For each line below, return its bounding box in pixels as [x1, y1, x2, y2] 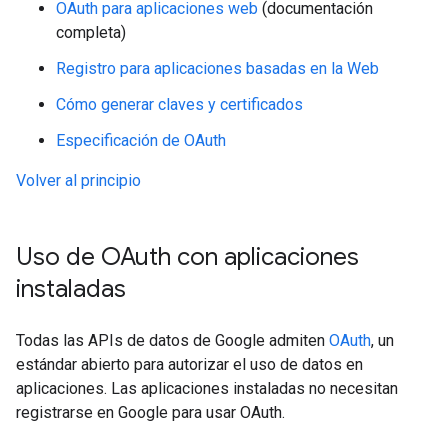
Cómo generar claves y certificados [56, 95, 303, 114]
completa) [56, 23, 126, 42]
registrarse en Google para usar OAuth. [16, 403, 285, 422]
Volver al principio [16, 171, 141, 190]
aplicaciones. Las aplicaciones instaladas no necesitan [16, 379, 398, 398]
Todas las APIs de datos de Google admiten [16, 331, 329, 350]
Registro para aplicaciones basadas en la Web [56, 59, 379, 78]
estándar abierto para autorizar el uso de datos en [16, 355, 363, 374]
